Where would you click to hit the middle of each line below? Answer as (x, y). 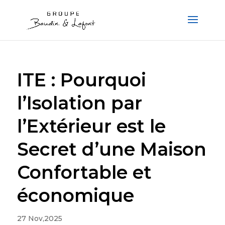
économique (75, 195)
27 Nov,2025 (39, 218)
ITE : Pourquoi (81, 80)
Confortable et (84, 172)
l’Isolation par (79, 103)
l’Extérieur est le (91, 126)
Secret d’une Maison (111, 149)
